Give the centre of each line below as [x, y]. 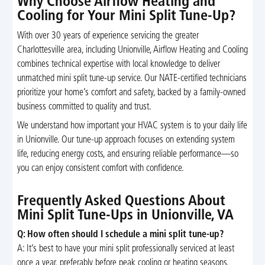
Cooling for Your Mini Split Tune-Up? [126, 17]
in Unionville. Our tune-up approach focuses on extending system [126, 140]
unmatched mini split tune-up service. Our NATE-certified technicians [132, 78]
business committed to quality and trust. [84, 107]
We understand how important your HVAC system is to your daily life [132, 126]
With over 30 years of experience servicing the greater [108, 36]
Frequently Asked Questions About [121, 201]
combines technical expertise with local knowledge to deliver [118, 64]
